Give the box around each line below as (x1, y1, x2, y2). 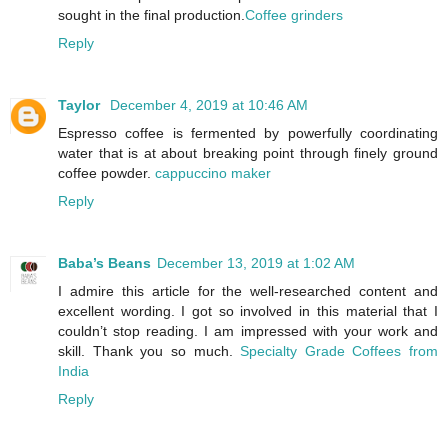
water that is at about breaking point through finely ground (58, 145, 438, 162)
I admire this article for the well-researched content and (58, 283, 438, 300)
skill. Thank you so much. (58, 343, 241, 360)
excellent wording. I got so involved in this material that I (58, 303, 438, 320)
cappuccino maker (155, 165, 271, 182)
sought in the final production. (58, 7, 245, 24)
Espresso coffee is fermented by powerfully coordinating (58, 125, 438, 142)
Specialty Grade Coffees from (240, 343, 438, 360)
